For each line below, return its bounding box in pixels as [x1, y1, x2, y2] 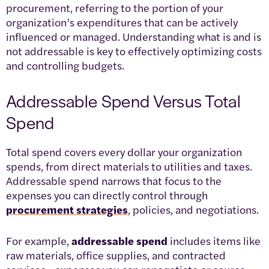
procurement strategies [6, 202, 128, 217]
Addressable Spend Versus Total [6, 88, 241, 113]
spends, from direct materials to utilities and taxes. [6, 159, 252, 174]
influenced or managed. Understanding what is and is [6, 29, 261, 44]
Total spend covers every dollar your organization [6, 144, 242, 160]
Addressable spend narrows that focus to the [6, 173, 222, 189]
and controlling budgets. [6, 58, 124, 73]
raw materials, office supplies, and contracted [6, 247, 226, 263]
